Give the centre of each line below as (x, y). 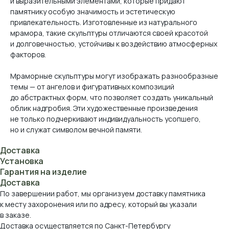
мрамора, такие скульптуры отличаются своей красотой (109, 33)
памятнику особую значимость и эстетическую (93, 12)
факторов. (28, 55)
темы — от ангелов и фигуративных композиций (92, 87)
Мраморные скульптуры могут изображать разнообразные (114, 76)
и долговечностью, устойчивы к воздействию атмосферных (114, 44)
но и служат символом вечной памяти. (76, 130)
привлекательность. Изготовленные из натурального (104, 22)
